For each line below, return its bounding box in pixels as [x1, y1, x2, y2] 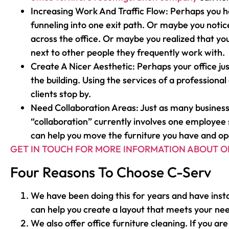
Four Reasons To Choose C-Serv [10, 163, 211, 181]
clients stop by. [31, 88, 91, 100]
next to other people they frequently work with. [31, 47, 225, 59]
